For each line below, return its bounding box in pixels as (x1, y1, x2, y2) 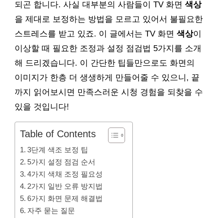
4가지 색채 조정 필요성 (27, 170, 103, 178)
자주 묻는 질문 (27, 206, 75, 215)
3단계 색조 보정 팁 (27, 145, 89, 154)
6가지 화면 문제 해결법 (27, 194, 103, 202)
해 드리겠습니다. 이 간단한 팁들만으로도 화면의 (15, 58, 195, 68)
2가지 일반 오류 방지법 (27, 182, 103, 190)
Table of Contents (20, 128, 96, 140)
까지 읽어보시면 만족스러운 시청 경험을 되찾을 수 (15, 88, 203, 97)
